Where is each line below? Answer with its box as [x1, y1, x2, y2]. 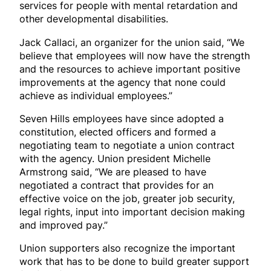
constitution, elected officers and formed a [19, 125, 216, 138]
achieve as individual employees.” [19, 89, 172, 102]
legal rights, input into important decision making [19, 205, 245, 218]
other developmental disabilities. [19, 13, 168, 25]
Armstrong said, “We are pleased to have [19, 165, 206, 178]
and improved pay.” [19, 218, 108, 231]
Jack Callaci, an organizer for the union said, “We [19, 36, 244, 48]
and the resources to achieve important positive [19, 62, 240, 75]
